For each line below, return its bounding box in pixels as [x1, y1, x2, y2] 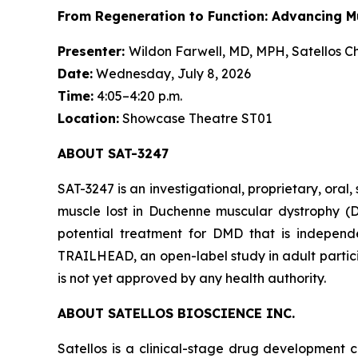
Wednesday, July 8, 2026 [93, 66, 251, 82]
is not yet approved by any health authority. [58, 270, 326, 286]
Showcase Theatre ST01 [119, 110, 272, 126]
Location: [58, 110, 119, 126]
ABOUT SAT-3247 [58, 145, 169, 161]
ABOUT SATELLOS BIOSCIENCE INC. [58, 305, 295, 321]
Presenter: [58, 43, 129, 59]
